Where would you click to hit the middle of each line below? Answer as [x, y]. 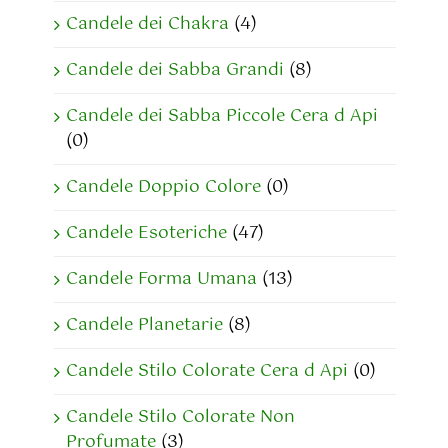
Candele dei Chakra [147, 24]
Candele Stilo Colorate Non [180, 417]
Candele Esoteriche [146, 233]
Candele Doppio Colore [163, 187]
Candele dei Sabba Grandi [175, 70]
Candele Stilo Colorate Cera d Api [207, 371]
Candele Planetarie [144, 325]
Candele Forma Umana [161, 279]
